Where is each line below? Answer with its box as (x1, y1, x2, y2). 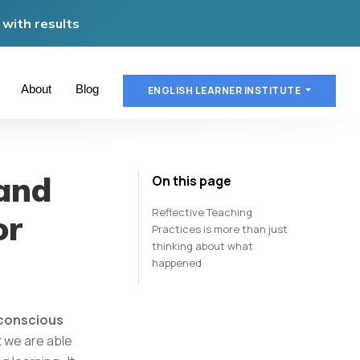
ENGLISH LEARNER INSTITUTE (147, 83, 303, 97)
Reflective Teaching (151, 205, 252, 219)
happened (151, 256, 202, 270)
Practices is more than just (151, 222, 288, 236)
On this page (151, 172, 231, 190)
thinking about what (151, 239, 253, 253)
